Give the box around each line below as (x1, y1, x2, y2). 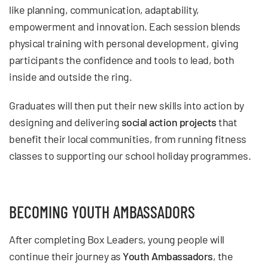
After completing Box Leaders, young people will (9, 232, 224, 246)
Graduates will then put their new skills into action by (9, 98, 244, 112)
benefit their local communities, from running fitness (9, 132, 246, 145)
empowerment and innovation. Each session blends (9, 19, 240, 33)
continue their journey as (9, 249, 123, 263)
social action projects (121, 115, 217, 129)
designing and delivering (9, 115, 121, 129)
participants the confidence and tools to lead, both (9, 53, 234, 66)
